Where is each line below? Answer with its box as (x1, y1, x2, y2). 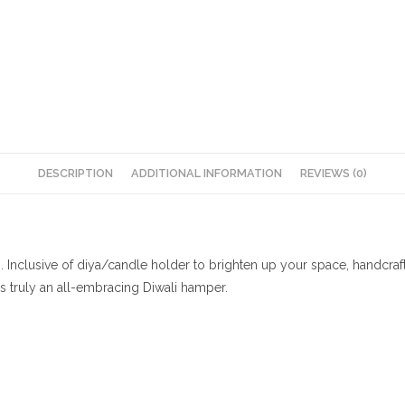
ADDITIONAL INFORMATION (131, 166, 282, 180)
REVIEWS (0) (300, 166, 367, 180)
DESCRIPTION (38, 166, 113, 180)
